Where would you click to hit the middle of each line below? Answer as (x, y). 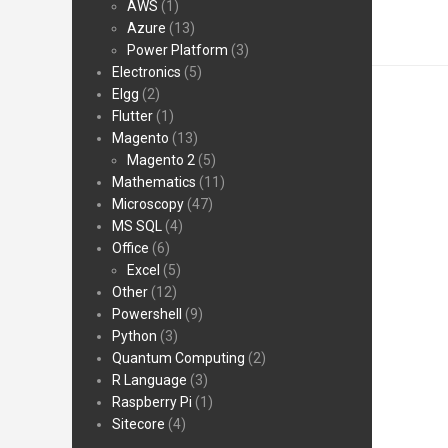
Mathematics (154, 182)
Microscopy (148, 204)
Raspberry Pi (152, 402)
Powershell (147, 314)
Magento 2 (161, 160)
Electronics (146, 72)
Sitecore (138, 424)
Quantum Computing (178, 358)
